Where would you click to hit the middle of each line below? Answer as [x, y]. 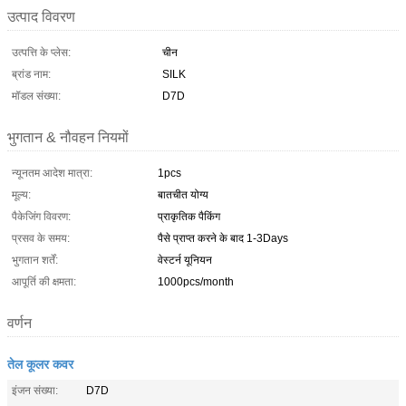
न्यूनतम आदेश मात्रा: [52, 173]
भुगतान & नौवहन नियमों [68, 137]
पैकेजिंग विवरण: [41, 216]
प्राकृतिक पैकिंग [189, 216]
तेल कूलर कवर [40, 363]
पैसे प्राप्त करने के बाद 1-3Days [223, 238]
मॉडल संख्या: [36, 96]
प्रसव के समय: [41, 238]
